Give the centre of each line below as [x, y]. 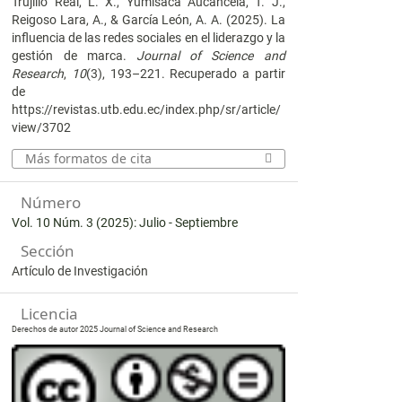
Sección [48, 251]
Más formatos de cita [89, 158]
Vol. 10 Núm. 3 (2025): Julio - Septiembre [125, 222]
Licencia [50, 314]
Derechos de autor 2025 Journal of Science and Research [115, 329]
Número [51, 203]
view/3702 [42, 127]
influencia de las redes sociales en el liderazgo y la [149, 37]
